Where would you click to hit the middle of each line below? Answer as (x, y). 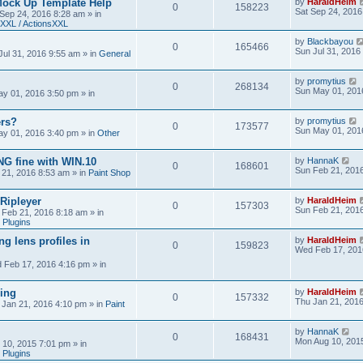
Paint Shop (109, 173)
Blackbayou (330, 41)
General (115, 53)
